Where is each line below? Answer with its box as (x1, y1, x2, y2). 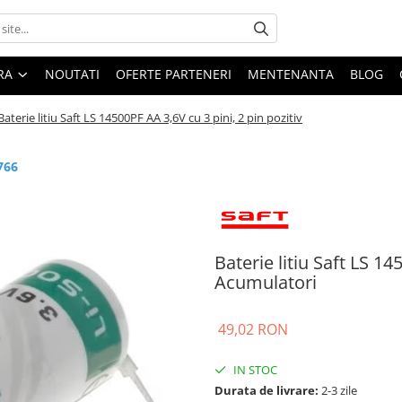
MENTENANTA (248, 66, 334, 83)
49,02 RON (218, 319, 288, 339)
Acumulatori (214, 269, 317, 294)
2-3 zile (319, 381, 357, 398)
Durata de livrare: (214, 381, 319, 398)
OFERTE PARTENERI (116, 66, 232, 83)
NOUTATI (45, 66, 100, 83)
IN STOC (231, 361, 277, 378)
